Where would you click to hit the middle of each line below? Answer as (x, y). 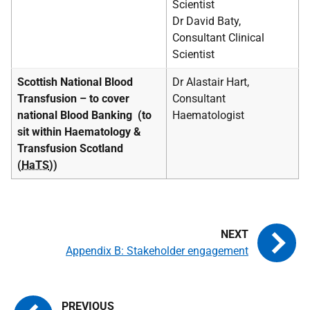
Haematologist (208, 115)
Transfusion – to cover (73, 99)
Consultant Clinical (218, 38)
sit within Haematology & (79, 132)
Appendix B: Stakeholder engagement (157, 251)
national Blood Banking (76, 115)
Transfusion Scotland (70, 148)
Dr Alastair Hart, (211, 82)
